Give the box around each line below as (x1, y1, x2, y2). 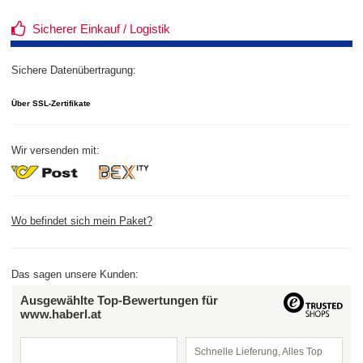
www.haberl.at (19, 306, 101, 321)
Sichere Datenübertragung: (11, 64, 136, 76)
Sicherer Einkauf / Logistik (32, 22, 170, 36)
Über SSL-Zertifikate (11, 98, 91, 108)
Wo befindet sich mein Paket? (11, 216, 152, 228)
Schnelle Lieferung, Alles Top (194, 345, 322, 357)
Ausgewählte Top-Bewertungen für (19, 293, 218, 307)
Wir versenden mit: (11, 144, 100, 156)
